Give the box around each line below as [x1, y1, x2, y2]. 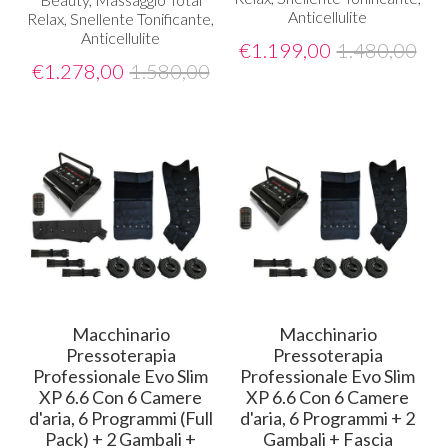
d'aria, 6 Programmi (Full [28, 407, 213, 429]
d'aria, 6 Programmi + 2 [240, 407, 415, 429]
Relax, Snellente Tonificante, [27, 9, 214, 28]
